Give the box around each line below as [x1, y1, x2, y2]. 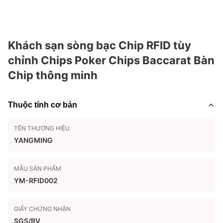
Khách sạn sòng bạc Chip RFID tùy [8, 39, 191, 52]
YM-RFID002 [14, 176, 58, 185]
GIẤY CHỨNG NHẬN [14, 205, 71, 213]
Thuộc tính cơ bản [8, 101, 77, 109]
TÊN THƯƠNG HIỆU [14, 124, 70, 132]
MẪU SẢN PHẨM [14, 165, 61, 172]
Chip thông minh [8, 69, 98, 82]
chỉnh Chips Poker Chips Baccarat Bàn [8, 54, 215, 67]
